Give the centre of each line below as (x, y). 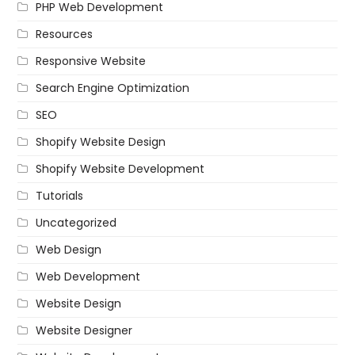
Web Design (69, 249)
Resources (65, 34)
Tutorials (60, 195)
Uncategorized (76, 222)
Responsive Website (91, 61)
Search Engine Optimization (113, 88)
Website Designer (84, 330)
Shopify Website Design (101, 141)
